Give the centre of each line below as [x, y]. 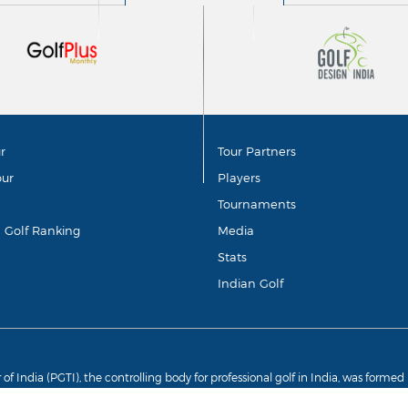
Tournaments [256, 204]
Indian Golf [250, 284]
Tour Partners [256, 152]
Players [239, 178]
